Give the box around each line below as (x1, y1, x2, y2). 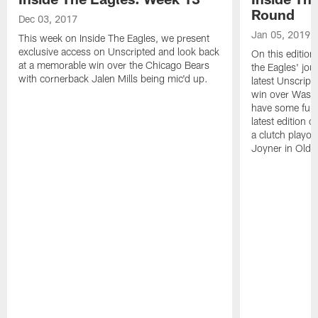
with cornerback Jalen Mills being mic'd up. (18, 72, 209, 85)
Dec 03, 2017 (18, 13, 78, 26)
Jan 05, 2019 (251, 28, 310, 41)
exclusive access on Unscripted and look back (18, 45, 220, 58)
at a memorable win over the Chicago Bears (18, 59, 210, 72)
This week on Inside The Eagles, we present (18, 32, 210, 45)
